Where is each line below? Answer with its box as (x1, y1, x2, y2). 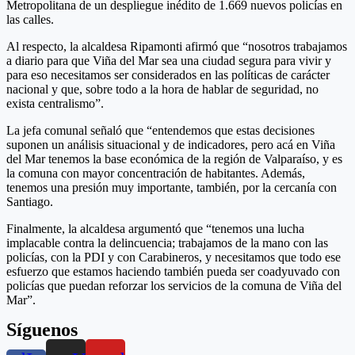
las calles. (6, 13, 54, 27)
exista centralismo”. (6, 97, 104, 111)
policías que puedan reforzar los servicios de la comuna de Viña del (6, 279, 342, 293)
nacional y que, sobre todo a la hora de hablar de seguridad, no (6, 82, 319, 97)
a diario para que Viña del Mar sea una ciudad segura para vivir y (6, 54, 331, 68)
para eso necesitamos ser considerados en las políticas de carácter (6, 68, 330, 82)
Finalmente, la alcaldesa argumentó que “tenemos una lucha (6, 222, 304, 236)
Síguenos (6, 319, 78, 341)
